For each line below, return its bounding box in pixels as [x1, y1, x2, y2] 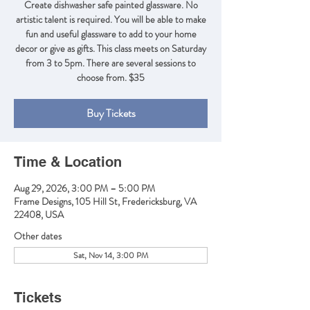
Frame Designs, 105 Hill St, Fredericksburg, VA [14, 194, 197, 208]
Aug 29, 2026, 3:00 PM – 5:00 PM [14, 181, 155, 195]
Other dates [14, 229, 62, 243]
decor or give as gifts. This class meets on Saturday [15, 42, 206, 55]
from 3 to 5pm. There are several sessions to [26, 56, 196, 70]
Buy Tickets [86, 105, 136, 121]
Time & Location [14, 154, 122, 170]
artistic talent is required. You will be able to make [15, 12, 206, 26]
